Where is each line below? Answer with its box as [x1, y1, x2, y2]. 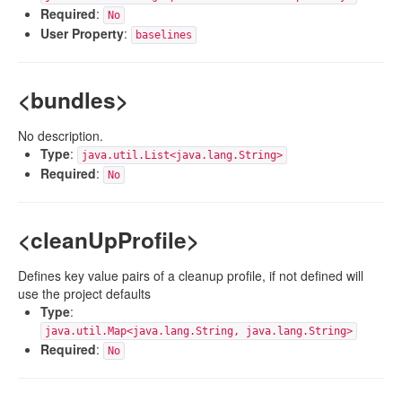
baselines [135, 29, 192, 41]
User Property [40, 24, 124, 42]
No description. [18, 127, 103, 144]
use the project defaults [18, 284, 151, 302]
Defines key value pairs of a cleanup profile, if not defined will [18, 267, 363, 284]
